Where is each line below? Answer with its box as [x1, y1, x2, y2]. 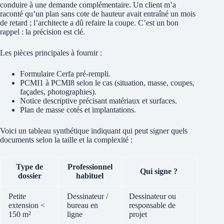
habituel [76, 171, 103, 180]
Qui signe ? [140, 166, 177, 175]
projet [129, 209, 147, 218]
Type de [16, 162, 43, 171]
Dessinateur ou [129, 191, 176, 200]
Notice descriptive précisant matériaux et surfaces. [20, 96, 177, 105]
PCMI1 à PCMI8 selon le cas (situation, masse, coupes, [20, 78, 194, 87]
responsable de [129, 200, 175, 209]
